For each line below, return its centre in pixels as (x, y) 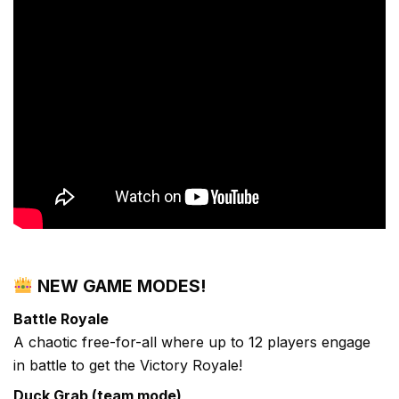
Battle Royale (61, 318)
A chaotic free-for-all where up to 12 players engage (192, 342)
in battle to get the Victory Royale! (128, 365)
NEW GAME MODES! (119, 285)
